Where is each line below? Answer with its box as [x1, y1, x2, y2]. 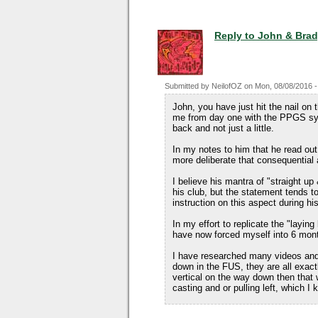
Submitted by [165, 82, 212, 90]
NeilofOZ [212, 82, 242, 90]
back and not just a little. [172, 123, 274, 133]
